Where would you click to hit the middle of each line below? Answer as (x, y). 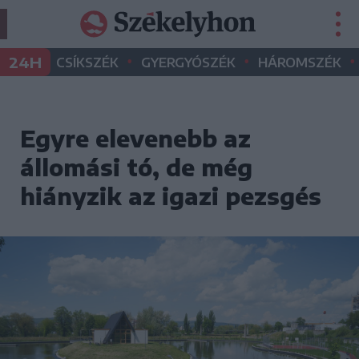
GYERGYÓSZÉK (188, 63)
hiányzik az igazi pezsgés (171, 196)
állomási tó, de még (136, 167)
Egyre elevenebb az (135, 138)
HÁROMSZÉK (300, 63)
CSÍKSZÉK (87, 63)
